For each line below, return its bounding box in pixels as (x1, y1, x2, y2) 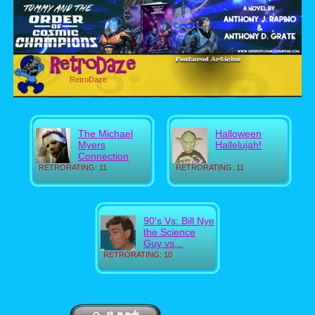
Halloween (215, 128, 262, 139)
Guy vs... (143, 238, 183, 249)
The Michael (78, 128, 133, 139)
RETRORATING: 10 (103, 250, 172, 259)
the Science (143, 226, 195, 238)
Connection (78, 150, 129, 162)
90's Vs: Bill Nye (143, 215, 214, 226)
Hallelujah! (215, 139, 262, 150)
